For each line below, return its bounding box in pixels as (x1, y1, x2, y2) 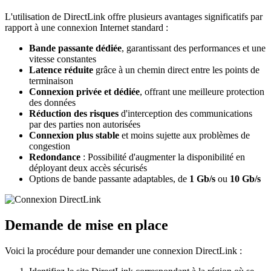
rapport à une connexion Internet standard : (5, 22, 168, 33)
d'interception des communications (119, 108, 252, 119)
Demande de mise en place (5, 217, 168, 233)
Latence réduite (29, 64, 93, 75)
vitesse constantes (29, 53, 96, 64)
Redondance (29, 151, 80, 162)
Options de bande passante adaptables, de (29, 173, 189, 184)
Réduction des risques (29, 108, 119, 119)
